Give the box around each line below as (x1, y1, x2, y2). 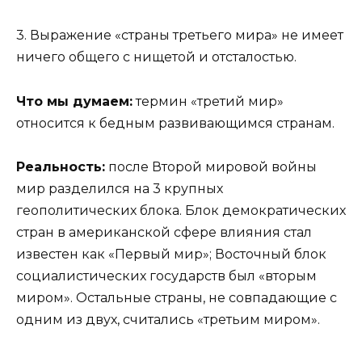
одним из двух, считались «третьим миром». (16, 311, 320, 327)
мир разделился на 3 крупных (16, 180, 223, 196)
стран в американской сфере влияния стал (16, 224, 312, 240)
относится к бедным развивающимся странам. (16, 115, 335, 131)
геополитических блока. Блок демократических (16, 202, 346, 218)
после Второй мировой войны (105, 158, 317, 175)
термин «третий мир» (133, 93, 284, 109)
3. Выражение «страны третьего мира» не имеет (16, 27, 343, 44)
